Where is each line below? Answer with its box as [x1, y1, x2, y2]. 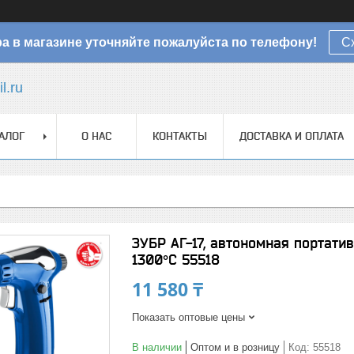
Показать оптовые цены [132, 311, 245, 323]
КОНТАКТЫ [153, 130, 207, 142]
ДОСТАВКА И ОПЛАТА [239, 130, 344, 142]
